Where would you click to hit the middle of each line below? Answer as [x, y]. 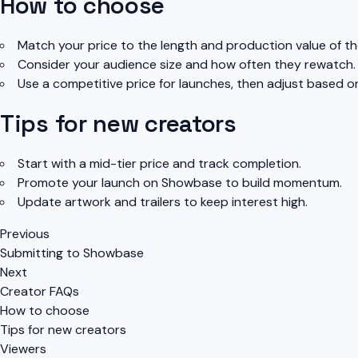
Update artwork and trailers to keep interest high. [163, 202]
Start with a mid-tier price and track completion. [159, 164]
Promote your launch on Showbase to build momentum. [180, 183]
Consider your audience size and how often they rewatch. [187, 65]
